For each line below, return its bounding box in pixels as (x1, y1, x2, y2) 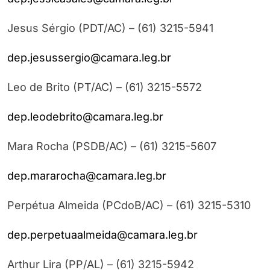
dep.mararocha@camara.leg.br (7, 169, 166, 183)
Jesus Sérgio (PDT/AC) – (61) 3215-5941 (7, 22, 213, 35)
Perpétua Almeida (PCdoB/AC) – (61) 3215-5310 (7, 199, 251, 212)
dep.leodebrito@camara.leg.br (7, 110, 163, 124)
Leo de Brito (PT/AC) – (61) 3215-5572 (7, 81, 202, 94)
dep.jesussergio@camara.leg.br (7, 51, 171, 64)
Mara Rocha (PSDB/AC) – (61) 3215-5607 (7, 140, 216, 153)
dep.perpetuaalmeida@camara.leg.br (7, 228, 198, 242)
